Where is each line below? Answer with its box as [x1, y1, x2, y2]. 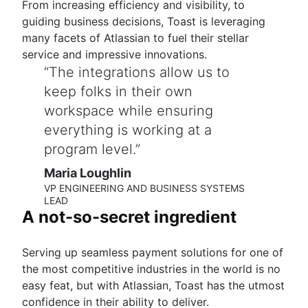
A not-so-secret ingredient [22, 206, 236, 227]
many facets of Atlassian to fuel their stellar [22, 30, 249, 45]
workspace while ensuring [44, 102, 213, 119]
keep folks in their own [44, 82, 192, 100]
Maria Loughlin [44, 165, 131, 180]
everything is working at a [44, 121, 212, 138]
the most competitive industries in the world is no [22, 261, 280, 276]
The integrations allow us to [49, 63, 230, 80]
